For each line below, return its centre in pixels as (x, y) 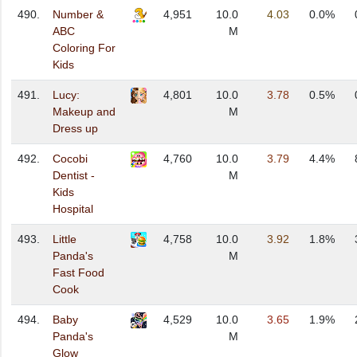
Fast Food (78, 273)
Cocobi (70, 159)
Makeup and (84, 112)
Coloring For (84, 48)
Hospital (73, 209)
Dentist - (74, 176)
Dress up (75, 129)
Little (65, 239)
